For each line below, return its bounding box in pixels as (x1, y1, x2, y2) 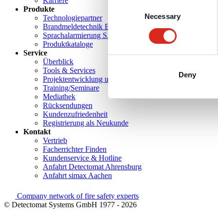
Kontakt (23, 127, 51, 136)
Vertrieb (43, 136, 67, 145)
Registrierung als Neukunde (43, 119, 128, 127)
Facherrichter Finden (43, 145, 107, 154)
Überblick (43, 57, 73, 66)
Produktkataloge (43, 40, 93, 49)
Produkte (23, 5, 54, 14)
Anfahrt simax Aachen (43, 171, 112, 180)
